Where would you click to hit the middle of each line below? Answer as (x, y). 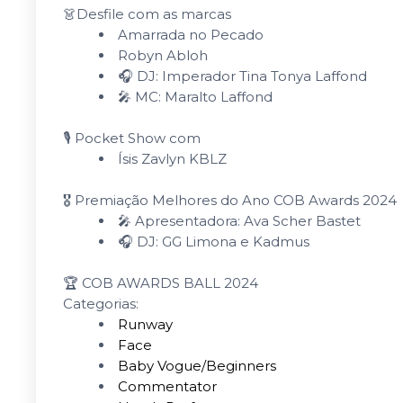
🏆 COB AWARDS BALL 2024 (161, 283)
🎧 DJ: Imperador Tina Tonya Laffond (242, 76)
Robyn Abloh (163, 55)
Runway (145, 324)
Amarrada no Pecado (191, 35)
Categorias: (101, 304)
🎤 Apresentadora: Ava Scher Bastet (239, 221)
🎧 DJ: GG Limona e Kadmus (214, 242)
